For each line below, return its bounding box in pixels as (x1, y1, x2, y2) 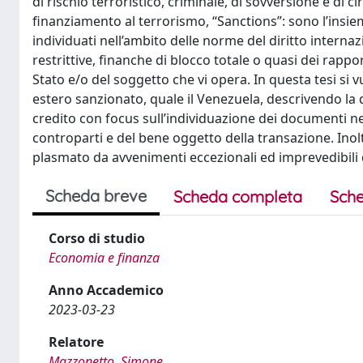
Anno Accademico (49, 281, 164, 299)
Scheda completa (173, 186, 302, 207)
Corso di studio (49, 229, 145, 247)
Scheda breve (45, 186, 147, 206)
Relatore (49, 333, 104, 351)
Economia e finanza (49, 249, 160, 267)
